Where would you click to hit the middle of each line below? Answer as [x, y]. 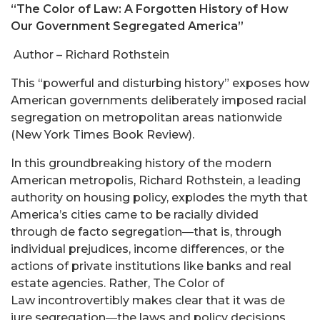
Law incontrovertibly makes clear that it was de [148, 301]
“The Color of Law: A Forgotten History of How [150, 9]
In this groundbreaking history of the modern [141, 164]
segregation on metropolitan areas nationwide [146, 118]
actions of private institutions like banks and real [151, 266]
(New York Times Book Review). [102, 135]
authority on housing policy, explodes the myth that [159, 198]
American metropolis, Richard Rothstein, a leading [156, 181]
